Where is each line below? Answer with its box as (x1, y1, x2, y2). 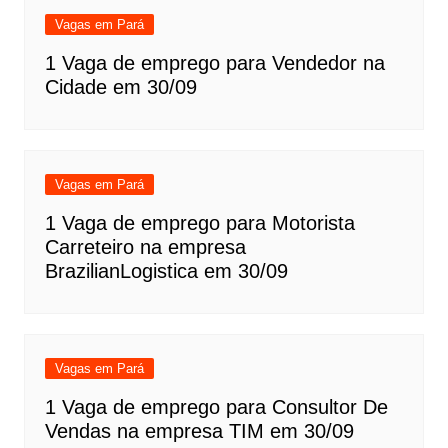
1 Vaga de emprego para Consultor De (44, 395, 388, 418)
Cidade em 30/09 (44, 75, 197, 98)
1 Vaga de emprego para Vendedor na (44, 51, 385, 74)
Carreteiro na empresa (44, 235, 246, 258)
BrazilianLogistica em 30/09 (44, 259, 288, 282)
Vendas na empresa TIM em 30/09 (44, 419, 354, 442)
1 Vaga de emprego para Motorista (44, 211, 355, 234)
